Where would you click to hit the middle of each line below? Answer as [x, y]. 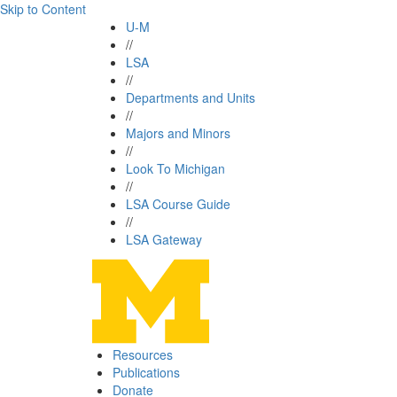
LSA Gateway [164, 239]
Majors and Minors [178, 133]
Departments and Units [191, 97]
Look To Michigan [175, 168]
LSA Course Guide [178, 204]
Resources [143, 354]
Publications [146, 372]
